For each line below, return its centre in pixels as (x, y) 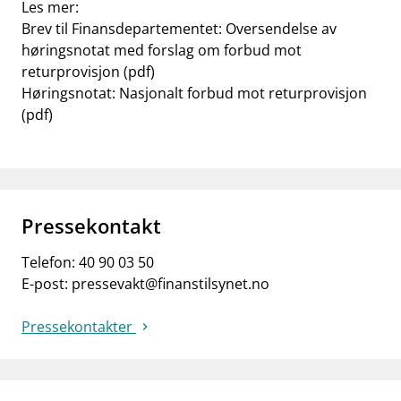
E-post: (47, 284)
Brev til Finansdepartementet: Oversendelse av (179, 29)
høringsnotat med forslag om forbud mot (162, 50)
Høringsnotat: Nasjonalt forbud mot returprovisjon (194, 93)
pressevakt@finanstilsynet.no (171, 284)
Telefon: (50, 262)
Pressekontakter (79, 327)
